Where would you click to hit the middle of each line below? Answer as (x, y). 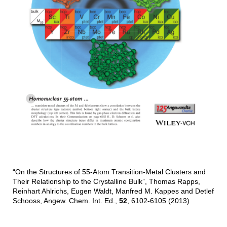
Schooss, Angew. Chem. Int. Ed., (66, 201)
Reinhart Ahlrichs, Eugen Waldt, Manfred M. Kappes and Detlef (113, 191)
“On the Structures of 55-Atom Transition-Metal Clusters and (109, 172)
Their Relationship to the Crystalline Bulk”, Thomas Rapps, (106, 181)
